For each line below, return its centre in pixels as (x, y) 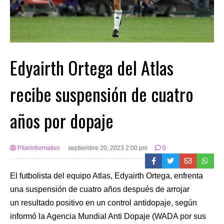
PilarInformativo (38, 148)
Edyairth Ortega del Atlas (92, 67)
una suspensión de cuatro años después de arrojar (100, 189)
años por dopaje (62, 120)
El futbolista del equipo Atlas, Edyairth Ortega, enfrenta (106, 175)
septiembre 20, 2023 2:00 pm (107, 148)
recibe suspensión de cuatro (102, 93)
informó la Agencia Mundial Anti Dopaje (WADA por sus (108, 216)
